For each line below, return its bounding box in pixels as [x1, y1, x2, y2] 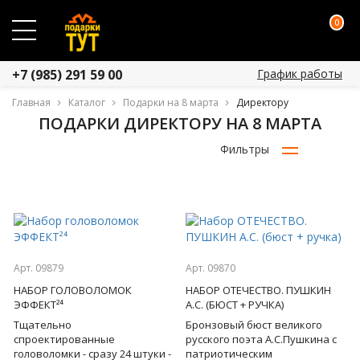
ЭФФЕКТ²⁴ [14, 297, 63, 312]
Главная [12, 96, 51, 109]
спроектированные [14, 332, 115, 346]
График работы [257, 65, 342, 81]
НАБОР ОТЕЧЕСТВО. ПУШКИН [186, 283, 331, 297]
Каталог [68, 96, 105, 109]
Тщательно [14, 317, 72, 332]
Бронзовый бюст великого [186, 317, 322, 332]
